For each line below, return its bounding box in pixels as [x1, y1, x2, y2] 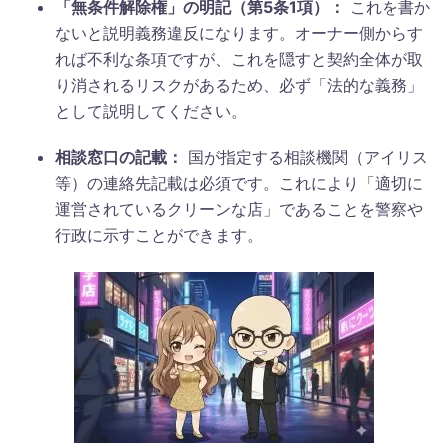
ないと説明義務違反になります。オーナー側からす [55, 22, 423, 43]
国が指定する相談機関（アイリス [183, 146, 428, 167]
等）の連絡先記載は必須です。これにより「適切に [55, 172, 423, 193]
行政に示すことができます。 [55, 224, 263, 245]
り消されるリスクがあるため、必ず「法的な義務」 [55, 74, 423, 95]
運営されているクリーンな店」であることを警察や [55, 198, 423, 219]
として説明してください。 [55, 100, 247, 121]
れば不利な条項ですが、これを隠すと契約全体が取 [55, 48, 423, 69]
